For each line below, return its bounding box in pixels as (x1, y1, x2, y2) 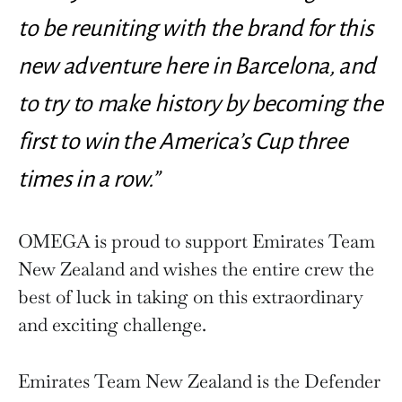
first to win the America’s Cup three (18, 129, 348, 155)
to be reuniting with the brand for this (18, 16, 373, 42)
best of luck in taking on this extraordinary (18, 284, 363, 310)
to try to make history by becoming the (18, 92, 383, 118)
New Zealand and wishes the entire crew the (18, 257, 374, 282)
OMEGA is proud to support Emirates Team (18, 229, 375, 254)
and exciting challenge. (18, 312, 206, 337)
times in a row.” (18, 167, 159, 193)
